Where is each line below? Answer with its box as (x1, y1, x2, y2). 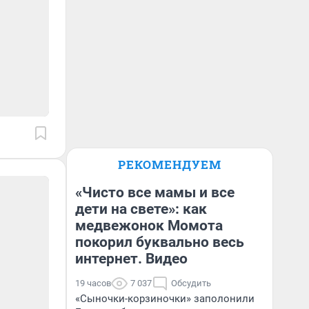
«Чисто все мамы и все (75, 184, 235, 201)
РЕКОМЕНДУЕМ (118, 157, 221, 172)
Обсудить (171, 278, 211, 288)
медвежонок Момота (75, 217, 223, 234)
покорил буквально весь (75, 234, 244, 250)
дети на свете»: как (75, 201, 207, 217)
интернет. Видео (75, 250, 188, 267)
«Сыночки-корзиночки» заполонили (75, 292, 255, 305)
